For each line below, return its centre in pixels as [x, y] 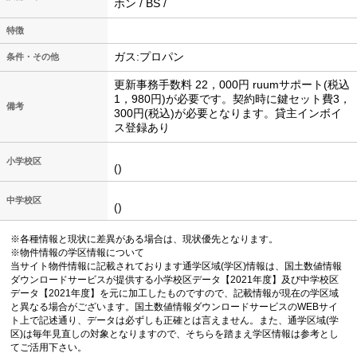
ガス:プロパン [149, 56]
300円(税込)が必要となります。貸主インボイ [228, 113]
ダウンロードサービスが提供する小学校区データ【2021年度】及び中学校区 [175, 279]
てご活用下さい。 [49, 347]
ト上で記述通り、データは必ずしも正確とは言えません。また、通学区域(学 [175, 320]
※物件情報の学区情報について [78, 252]
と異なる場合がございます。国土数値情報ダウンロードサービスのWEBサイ [175, 306]
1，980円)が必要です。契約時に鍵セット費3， [232, 98]
